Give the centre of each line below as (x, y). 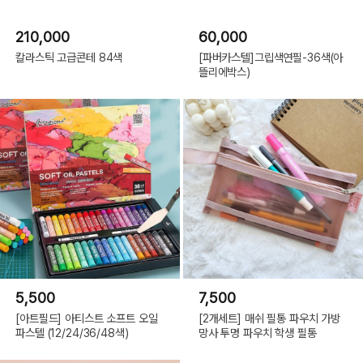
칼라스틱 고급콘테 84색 (69, 57)
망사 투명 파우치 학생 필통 (257, 332)
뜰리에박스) (224, 71)
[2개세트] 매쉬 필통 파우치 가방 (269, 318)
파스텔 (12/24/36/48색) (72, 332)
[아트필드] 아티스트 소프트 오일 (87, 318)
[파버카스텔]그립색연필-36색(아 (271, 57)
